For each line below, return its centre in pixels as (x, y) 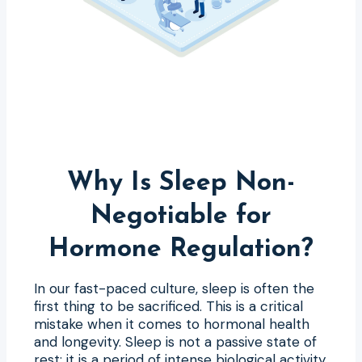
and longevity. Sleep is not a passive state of (175, 341)
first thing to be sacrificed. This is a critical (168, 306)
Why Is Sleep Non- (181, 183)
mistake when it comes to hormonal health (172, 324)
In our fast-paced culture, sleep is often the (174, 288)
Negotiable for (181, 216)
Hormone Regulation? (181, 249)
